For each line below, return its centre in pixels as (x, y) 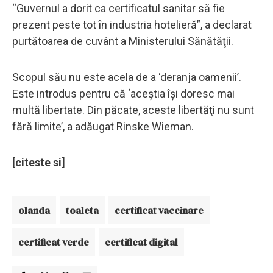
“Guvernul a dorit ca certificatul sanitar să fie (119, 8)
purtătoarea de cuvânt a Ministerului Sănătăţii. (123, 41)
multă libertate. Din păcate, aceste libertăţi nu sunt (133, 110)
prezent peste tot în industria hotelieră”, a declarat (132, 24)
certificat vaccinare (159, 210)
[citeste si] (39, 162)
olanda (34, 210)
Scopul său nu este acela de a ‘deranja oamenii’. (127, 77)
